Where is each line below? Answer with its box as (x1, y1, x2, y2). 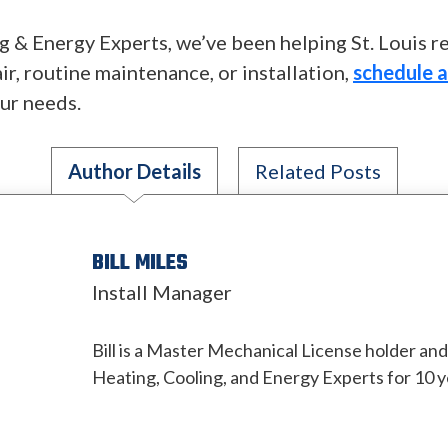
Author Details (67, 159, 201, 183)
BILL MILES (91, 247, 188, 280)
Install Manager (91, 280, 232, 304)
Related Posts (254, 159, 381, 183)
